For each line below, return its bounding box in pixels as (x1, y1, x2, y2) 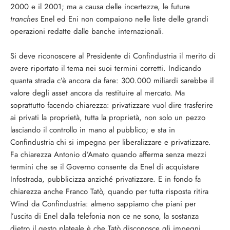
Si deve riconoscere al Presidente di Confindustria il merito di (10, 50, 216, 62)
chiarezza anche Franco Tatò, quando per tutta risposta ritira (10, 186, 208, 197)
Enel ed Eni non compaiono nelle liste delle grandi (38, 13, 208, 25)
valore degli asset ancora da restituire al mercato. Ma (10, 87, 185, 99)
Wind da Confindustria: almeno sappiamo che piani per (10, 198, 196, 209)
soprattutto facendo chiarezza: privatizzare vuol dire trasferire (10, 100, 213, 111)
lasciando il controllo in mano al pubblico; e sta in (10, 124, 175, 136)
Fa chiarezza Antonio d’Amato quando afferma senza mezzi (10, 149, 206, 160)
